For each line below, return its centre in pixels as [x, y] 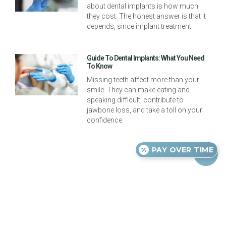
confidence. [105, 120]
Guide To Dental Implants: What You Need [146, 58]
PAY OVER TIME [182, 150]
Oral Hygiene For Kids [105, 204]
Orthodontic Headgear [182, 204]
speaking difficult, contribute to [135, 100]
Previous [57, 187]
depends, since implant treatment [139, 26]
